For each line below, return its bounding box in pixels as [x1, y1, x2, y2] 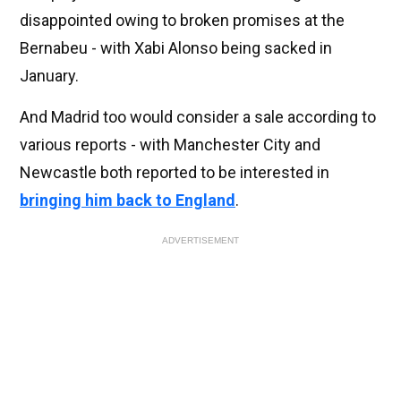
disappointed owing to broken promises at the [20, 11, 345, 30]
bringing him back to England [20, 191, 235, 210]
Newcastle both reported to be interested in [20, 163, 329, 183]
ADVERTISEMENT [162, 235, 239, 246]
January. [20, 66, 79, 86]
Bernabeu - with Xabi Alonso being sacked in [20, 38, 332, 58]
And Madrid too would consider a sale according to [20, 107, 376, 127]
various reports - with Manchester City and [20, 135, 320, 155]
